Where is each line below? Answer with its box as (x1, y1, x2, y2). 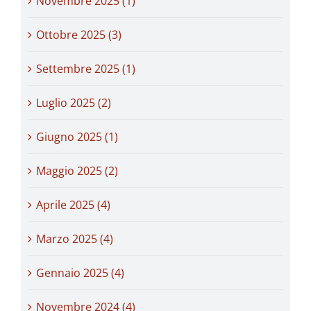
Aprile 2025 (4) (36, 196, 110, 212)
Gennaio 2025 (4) (36, 264, 124, 280)
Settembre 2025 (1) (36, 60, 135, 76)
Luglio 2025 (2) (36, 94, 111, 110)
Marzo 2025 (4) (36, 230, 113, 246)
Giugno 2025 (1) (36, 128, 118, 144)
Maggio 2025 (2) (36, 162, 118, 178)
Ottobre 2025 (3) (36, 26, 121, 42)
